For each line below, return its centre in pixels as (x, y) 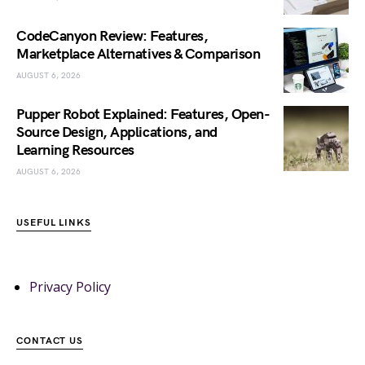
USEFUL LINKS (54, 222)
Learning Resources (75, 150)
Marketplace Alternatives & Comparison (139, 54)
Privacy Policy (70, 286)
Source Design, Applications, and (117, 132)
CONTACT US (50, 341)
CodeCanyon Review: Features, (112, 36)
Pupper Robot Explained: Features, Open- (143, 114)
